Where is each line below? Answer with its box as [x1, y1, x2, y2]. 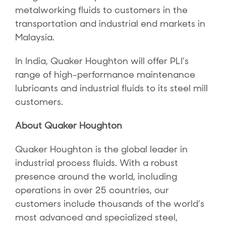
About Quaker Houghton [15, 120, 122, 132]
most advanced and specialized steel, [15, 211, 178, 223]
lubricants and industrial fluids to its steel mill [15, 82, 208, 94]
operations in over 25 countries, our [15, 184, 169, 196]
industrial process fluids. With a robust [15, 157, 178, 169]
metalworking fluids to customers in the [15, 4, 188, 16]
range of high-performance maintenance [15, 69, 195, 81]
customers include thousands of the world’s [15, 198, 204, 210]
